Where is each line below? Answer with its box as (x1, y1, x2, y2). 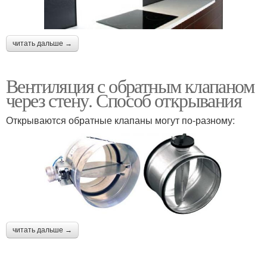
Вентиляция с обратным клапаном (6, 72, 254, 98)
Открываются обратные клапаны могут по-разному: (6, 113, 235, 127)
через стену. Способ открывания (6, 86, 241, 113)
